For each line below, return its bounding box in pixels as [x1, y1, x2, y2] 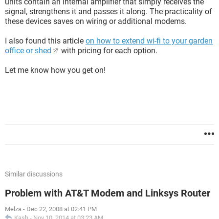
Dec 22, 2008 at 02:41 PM [26, 205, 97, 213]
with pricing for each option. [59, 46, 157, 55]
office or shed [5, 46, 51, 55]
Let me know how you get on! [5, 66, 106, 75]
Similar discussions [5, 170, 63, 178]
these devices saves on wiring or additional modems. [5, 17, 187, 26]
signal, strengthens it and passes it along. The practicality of [5, 7, 212, 16]
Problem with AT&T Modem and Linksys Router [5, 187, 210, 199]
